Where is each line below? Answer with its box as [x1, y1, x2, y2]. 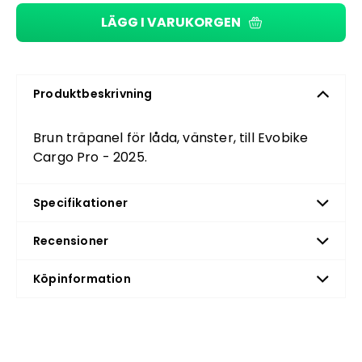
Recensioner [33, 233, 109, 249]
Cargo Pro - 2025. [33, 148, 148, 166]
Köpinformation [33, 271, 131, 287]
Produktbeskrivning [33, 86, 153, 102]
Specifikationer [33, 195, 128, 211]
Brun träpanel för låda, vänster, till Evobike [33, 128, 309, 147]
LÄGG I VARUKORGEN [100, 13, 241, 32]
